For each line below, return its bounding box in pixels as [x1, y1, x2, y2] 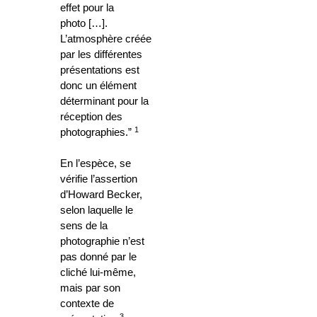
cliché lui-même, [60, 267, 136, 279]
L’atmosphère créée [60, 33, 151, 45]
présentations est [60, 64, 139, 76]
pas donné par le [60, 251, 137, 263]
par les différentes [60, 49, 142, 61]
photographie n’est [60, 236, 144, 248]
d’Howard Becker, [60, 189, 142, 201]
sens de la [60, 220, 108, 232]
